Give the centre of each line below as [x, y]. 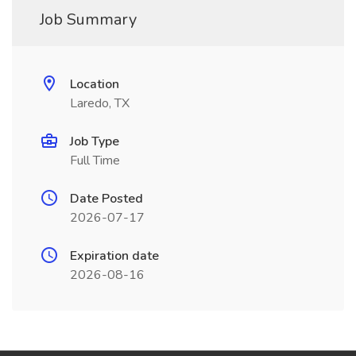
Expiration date [114, 256]
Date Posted [106, 199]
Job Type [95, 141]
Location [95, 84]
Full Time [95, 161]
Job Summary [88, 19]
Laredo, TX [100, 103]
